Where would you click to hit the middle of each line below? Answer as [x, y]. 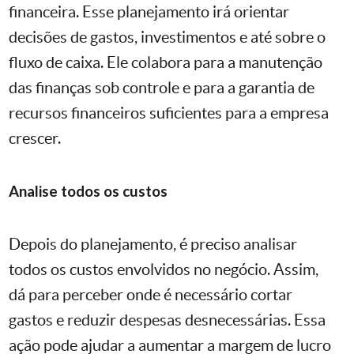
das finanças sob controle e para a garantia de [162, 88]
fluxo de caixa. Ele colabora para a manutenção [166, 63]
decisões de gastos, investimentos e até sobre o [167, 38]
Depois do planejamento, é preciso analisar [153, 245]
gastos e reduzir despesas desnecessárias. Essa [167, 320]
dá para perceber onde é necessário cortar [151, 295]
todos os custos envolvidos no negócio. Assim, [164, 270]
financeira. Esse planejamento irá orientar [149, 12]
